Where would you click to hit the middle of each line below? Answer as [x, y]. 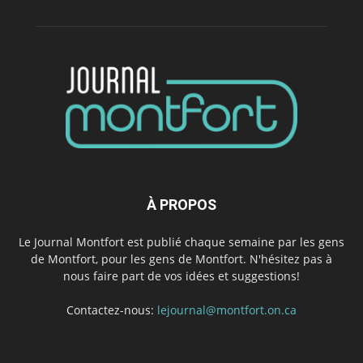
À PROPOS [181, 204]
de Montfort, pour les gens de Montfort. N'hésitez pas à [181, 258]
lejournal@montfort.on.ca [227, 310]
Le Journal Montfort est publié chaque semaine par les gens [181, 241]
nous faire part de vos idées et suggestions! [181, 275]
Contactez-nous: [112, 310]
